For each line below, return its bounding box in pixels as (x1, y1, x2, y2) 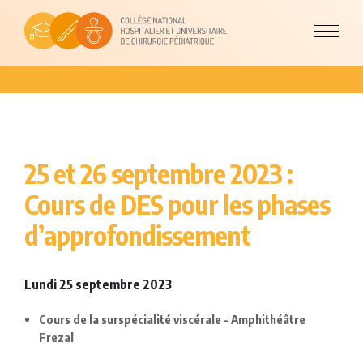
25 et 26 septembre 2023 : (24, 156, 293, 190)
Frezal (39, 330, 74, 344)
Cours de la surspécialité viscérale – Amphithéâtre (39, 312, 305, 327)
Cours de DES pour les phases (24, 187, 330, 220)
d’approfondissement (24, 218, 250, 251)
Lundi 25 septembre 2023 (24, 276, 174, 293)
